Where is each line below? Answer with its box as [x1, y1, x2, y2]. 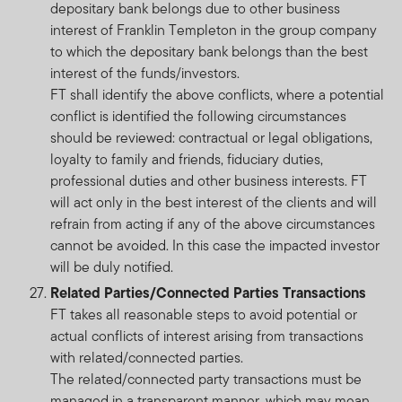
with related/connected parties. [50, 346, 243, 368]
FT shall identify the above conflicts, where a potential [50, 83, 384, 105]
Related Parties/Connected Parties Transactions [50, 281, 366, 303]
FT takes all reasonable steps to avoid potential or [50, 303, 357, 325]
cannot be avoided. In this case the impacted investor [50, 234, 380, 256]
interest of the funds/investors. [50, 62, 240, 83]
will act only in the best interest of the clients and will [50, 191, 377, 213]
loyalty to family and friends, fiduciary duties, [50, 148, 323, 170]
